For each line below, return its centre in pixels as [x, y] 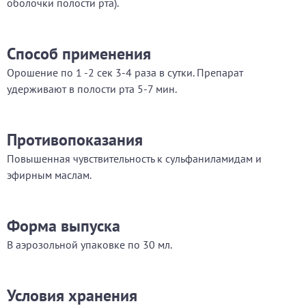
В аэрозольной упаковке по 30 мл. [89, 245]
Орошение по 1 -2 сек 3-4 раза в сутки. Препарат [125, 72]
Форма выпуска [64, 226]
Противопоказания [75, 140]
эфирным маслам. [49, 175]
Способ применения [79, 54]
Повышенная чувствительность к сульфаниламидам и [134, 158]
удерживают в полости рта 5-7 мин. [92, 89]
